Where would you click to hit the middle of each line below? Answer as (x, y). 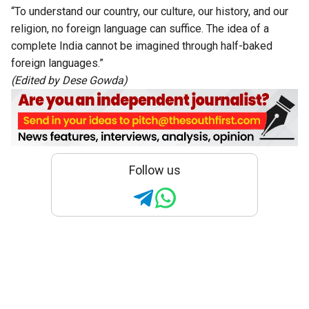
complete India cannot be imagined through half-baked (142, 46)
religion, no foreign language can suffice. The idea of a (140, 29)
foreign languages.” (57, 63)
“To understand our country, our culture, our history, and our (150, 12)
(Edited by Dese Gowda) (69, 81)
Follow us (154, 170)
